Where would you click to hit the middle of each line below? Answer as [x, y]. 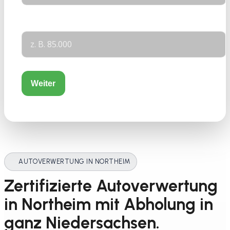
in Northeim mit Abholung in [109, 205]
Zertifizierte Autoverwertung [111, 186]
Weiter [43, 83]
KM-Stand [40, 25]
